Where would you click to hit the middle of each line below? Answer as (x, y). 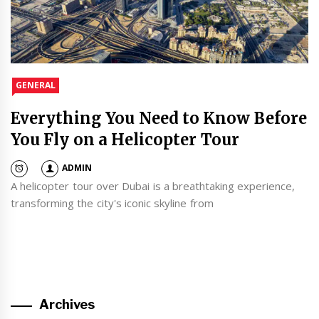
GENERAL (36, 85)
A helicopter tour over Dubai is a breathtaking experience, (153, 185)
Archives (67, 305)
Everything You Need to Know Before (159, 118)
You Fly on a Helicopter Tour (125, 139)
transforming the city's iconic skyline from (112, 203)
